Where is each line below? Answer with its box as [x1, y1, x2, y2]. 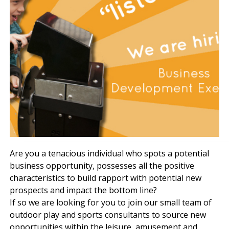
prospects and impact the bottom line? [9, 185, 157, 196]
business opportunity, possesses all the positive [9, 160, 194, 171]
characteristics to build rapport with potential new [9, 172, 201, 184]
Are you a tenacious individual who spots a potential [9, 148, 209, 159]
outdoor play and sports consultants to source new [9, 209, 206, 220]
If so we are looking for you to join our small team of [9, 197, 212, 208]
